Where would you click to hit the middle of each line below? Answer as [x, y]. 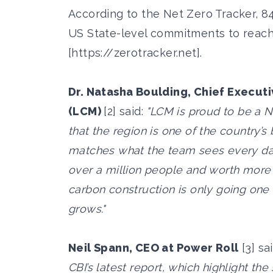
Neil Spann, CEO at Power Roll [154, 247]
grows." [89, 208]
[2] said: [125, 111]
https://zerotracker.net [134, 52]
